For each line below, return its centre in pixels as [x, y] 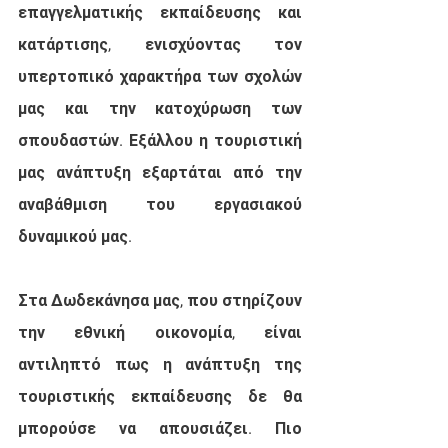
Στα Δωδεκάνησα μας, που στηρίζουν [160, 300]
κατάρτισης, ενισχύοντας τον [160, 44]
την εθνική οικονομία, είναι [160, 332]
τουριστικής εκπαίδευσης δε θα [160, 396]
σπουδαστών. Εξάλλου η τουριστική [160, 140]
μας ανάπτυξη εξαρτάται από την [160, 172]
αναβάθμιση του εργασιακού [160, 204]
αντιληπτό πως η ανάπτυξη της [160, 364]
